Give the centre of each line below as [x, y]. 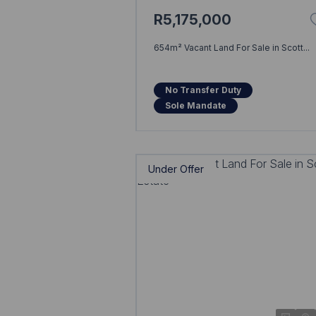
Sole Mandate [195, 105]
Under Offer [176, 169]
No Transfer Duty [203, 90]
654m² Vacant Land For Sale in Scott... [231, 47]
